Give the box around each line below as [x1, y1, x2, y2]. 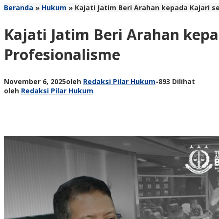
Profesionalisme [4, 44, 120, 65]
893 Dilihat [158, 76, 195, 86]
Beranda [4, 3, 33, 12]
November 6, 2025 [4, 76, 66, 86]
